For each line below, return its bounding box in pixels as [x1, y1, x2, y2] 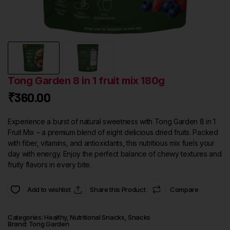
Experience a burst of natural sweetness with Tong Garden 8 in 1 [8, 117, 216, 126]
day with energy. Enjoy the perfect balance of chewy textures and [8, 149, 222, 159]
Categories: [8, 213, 45, 222]
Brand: [8, 220, 29, 228]
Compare [170, 185, 199, 194]
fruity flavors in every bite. [8, 160, 93, 169]
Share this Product [90, 185, 146, 194]
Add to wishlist [27, 185, 71, 194]
